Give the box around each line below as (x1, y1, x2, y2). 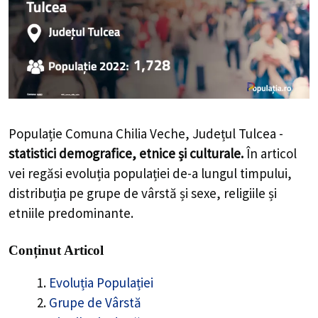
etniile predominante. (9, 204, 133, 221)
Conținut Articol (9, 243, 104, 258)
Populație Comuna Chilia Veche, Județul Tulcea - (9, 124, 283, 142)
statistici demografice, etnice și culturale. (9, 144, 243, 162)
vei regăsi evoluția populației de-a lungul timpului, (9, 164, 292, 182)
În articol (243, 144, 297, 162)
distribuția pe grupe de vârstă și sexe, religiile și (9, 184, 277, 202)
